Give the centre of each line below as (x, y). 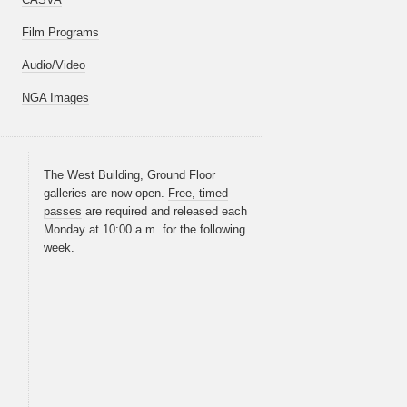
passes (63, 212)
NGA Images (55, 98)
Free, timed (198, 194)
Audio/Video (54, 65)
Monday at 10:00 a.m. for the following (144, 230)
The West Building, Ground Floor (129, 175)
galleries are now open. (106, 194)
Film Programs (60, 33)
